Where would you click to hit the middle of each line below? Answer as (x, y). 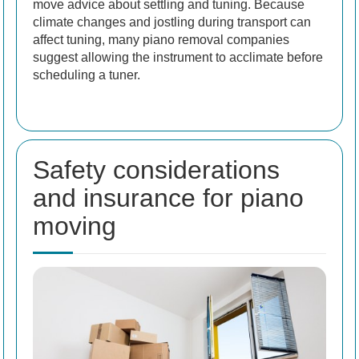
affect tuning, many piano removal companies (161, 40)
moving (75, 226)
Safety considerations (156, 170)
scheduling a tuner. (87, 75)
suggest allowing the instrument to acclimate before (178, 58)
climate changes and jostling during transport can (172, 22)
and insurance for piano (168, 198)
